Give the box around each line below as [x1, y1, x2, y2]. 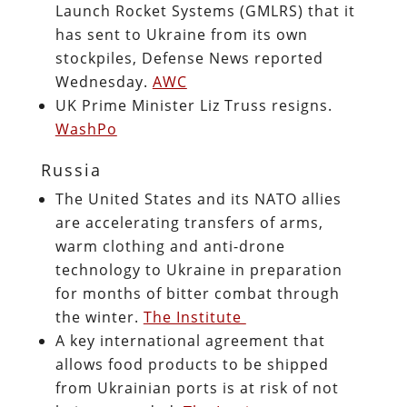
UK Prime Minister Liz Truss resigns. [55, 94, 333, 115]
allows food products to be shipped [55, 353, 329, 374]
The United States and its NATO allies [55, 188, 342, 209]
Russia [40, 158, 102, 181]
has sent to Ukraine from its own [55, 24, 308, 45]
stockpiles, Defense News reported [55, 47, 323, 68]
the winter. [55, 306, 144, 327]
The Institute [143, 306, 246, 327]
